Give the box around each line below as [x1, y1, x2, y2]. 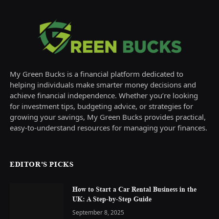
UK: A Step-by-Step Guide [72, 195, 152, 203]
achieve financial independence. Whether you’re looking [10, 90, 198, 101]
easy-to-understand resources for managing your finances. [10, 123, 207, 133]
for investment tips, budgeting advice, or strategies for [10, 101, 193, 111]
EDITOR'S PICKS [10, 160, 74, 169]
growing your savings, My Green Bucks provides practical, [10, 112, 206, 122]
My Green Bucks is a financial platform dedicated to [10, 69, 183, 79]
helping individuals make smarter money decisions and [10, 80, 196, 90]
